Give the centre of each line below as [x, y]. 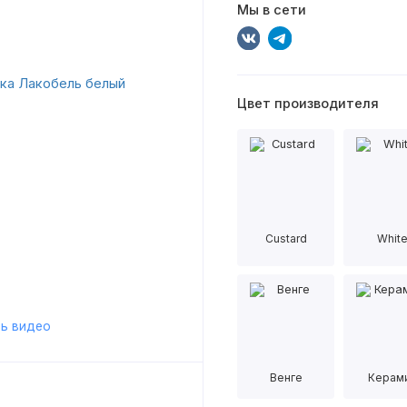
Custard [286, 238]
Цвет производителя [308, 104]
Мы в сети [271, 10]
